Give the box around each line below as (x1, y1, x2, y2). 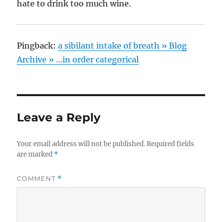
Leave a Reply (17, 111, 101, 125)
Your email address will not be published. (17, 140, 146, 149)
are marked (17, 150, 55, 159)
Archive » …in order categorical (17, 55, 139, 65)
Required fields (147, 140, 195, 149)
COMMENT (17, 174, 58, 183)
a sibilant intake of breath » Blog (58, 41, 187, 51)
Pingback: (17, 41, 58, 51)
